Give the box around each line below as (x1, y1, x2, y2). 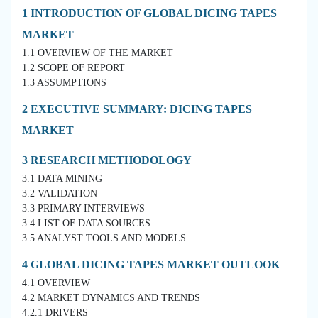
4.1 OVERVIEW (22, 277, 90, 288)
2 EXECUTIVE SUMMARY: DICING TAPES (22, 102, 252, 115)
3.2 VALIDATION (22, 187, 97, 199)
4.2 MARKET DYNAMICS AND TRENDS (22, 292, 200, 303)
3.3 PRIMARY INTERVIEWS (22, 202, 145, 214)
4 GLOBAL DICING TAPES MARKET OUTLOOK (22, 258, 280, 270)
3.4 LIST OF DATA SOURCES (22, 217, 150, 229)
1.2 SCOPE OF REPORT (22, 62, 125, 73)
